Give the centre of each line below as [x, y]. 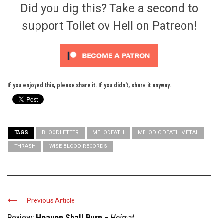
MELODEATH [108, 133]
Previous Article [51, 201]
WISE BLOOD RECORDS [78, 146]
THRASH [25, 146]
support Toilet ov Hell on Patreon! [109, 26]
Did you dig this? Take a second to [109, 9]
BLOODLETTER [60, 133]
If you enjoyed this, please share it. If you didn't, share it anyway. [89, 85]
